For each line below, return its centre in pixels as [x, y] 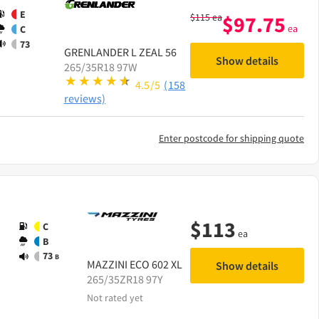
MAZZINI [107, 264]
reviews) [85, 98]
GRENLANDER [96, 52]
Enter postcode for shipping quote [231, 138]
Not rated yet [115, 297]
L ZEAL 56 [153, 52]
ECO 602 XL [156, 264]
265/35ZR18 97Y [125, 279]
